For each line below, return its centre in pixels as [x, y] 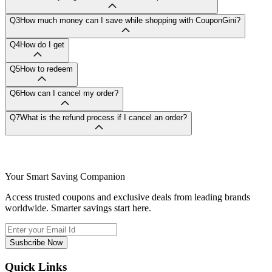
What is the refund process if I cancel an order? [104, 118]
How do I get [42, 45]
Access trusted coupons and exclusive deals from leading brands [127, 197]
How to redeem [46, 69]
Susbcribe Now [36, 243]
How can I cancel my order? [69, 93]
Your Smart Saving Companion [65, 177]
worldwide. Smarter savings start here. [78, 208]
